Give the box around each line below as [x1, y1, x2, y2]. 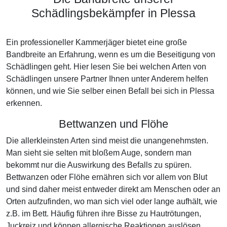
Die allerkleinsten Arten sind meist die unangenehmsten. [6, 136, 208, 145]
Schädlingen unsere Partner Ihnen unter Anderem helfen [6, 74, 208, 83]
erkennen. [6, 99, 42, 107]
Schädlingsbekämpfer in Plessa [31, 7, 196, 20]
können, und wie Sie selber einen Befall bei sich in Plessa [6, 87, 214, 95]
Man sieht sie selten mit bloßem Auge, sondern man [6, 148, 192, 157]
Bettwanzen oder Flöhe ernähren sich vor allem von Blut [6, 173, 207, 181]
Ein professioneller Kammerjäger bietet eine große [6, 38, 187, 47]
